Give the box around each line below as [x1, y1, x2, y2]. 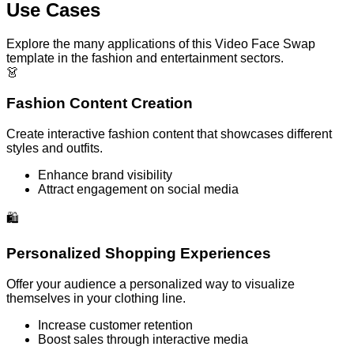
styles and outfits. [6, 141, 103, 155]
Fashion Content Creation [6, 94, 193, 111]
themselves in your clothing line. [6, 291, 186, 305]
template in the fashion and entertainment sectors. [6, 51, 284, 66]
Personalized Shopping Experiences [6, 245, 271, 262]
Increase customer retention [38, 318, 193, 332]
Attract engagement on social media [38, 182, 239, 196]
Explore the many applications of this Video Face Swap [6, 37, 315, 51]
